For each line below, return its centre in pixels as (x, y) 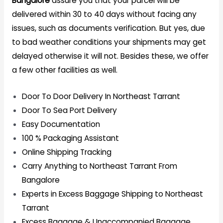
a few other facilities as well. (64, 70)
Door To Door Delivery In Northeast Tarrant (101, 97)
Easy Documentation (61, 124)
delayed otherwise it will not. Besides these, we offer (110, 56)
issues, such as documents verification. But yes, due (108, 28)
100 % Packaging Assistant (70, 138)
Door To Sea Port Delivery (69, 111)
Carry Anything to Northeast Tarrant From (99, 166)
